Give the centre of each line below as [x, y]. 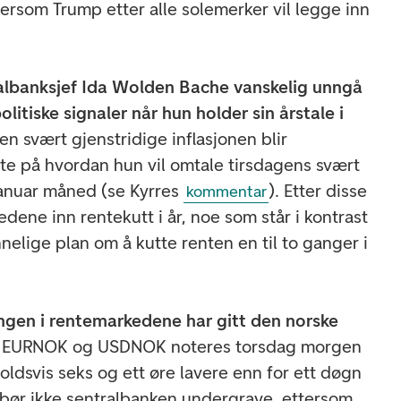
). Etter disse [317, 191]
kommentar [226, 192]
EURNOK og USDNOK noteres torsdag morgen [182, 346]
